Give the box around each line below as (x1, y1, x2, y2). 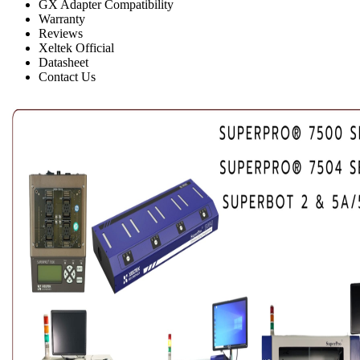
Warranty (39, 12, 85, 27)
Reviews (39, 27, 83, 41)
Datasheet (39, 55, 88, 70)
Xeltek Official (39, 41, 114, 55)
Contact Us (39, 70, 96, 84)
